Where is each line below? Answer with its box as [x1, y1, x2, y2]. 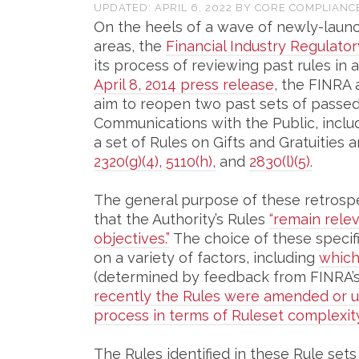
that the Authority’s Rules [94, 211, 269, 228]
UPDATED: [94, 2, 155, 14]
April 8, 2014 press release [94, 76, 274, 93]
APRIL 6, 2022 [155, 2, 236, 14]
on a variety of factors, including [94, 249, 319, 266]
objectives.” [94, 230, 170, 247]
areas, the [94, 38, 166, 54]
